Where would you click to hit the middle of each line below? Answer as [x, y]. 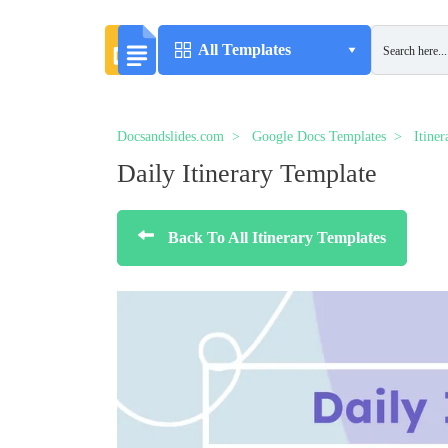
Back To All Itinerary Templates [277, 237]
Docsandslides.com [170, 136]
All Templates [244, 49]
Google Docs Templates [319, 136]
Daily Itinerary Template [247, 173]
